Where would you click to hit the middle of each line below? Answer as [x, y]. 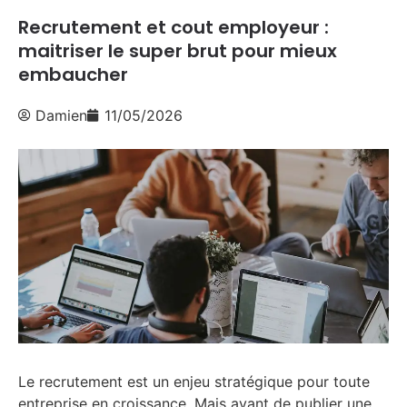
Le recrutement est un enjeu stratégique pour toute [194, 382]
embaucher [73, 74]
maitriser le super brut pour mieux [178, 51]
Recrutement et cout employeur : [174, 27]
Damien [61, 115]
